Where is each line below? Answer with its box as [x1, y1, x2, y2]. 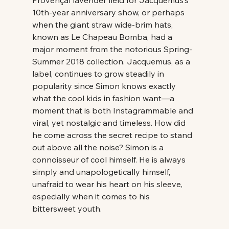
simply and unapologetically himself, [32, 166, 172, 177]
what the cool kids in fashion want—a [32, 93, 176, 103]
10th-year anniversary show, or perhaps [32, 7, 187, 17]
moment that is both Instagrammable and [32, 105, 195, 116]
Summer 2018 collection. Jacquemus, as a [32, 56, 192, 66]
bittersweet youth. [32, 203, 104, 214]
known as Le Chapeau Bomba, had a [32, 31, 174, 42]
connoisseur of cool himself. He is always [32, 154, 188, 165]
